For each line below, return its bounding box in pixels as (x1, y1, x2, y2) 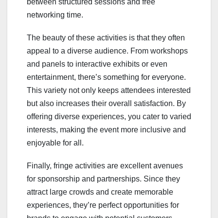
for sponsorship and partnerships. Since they (27, 175, 180, 183)
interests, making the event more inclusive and (27, 126, 186, 134)
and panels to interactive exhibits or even (27, 60, 167, 69)
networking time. (27, 11, 83, 19)
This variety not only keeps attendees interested (27, 86, 191, 95)
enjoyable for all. (27, 139, 84, 147)
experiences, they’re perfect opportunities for (27, 201, 179, 210)
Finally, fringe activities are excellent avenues (27, 162, 183, 170)
